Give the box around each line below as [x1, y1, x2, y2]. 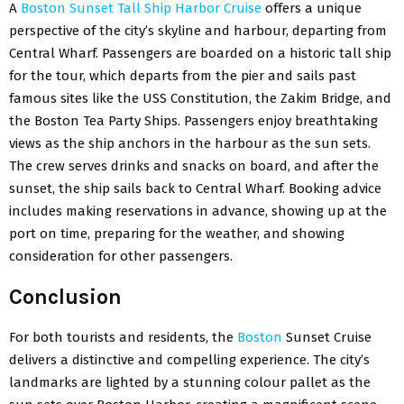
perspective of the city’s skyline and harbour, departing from [9, 22, 387, 39]
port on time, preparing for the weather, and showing [9, 225, 344, 242]
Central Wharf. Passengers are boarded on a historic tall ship [9, 44, 391, 61]
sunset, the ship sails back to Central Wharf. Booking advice [9, 179, 381, 197]
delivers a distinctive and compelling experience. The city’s [9, 351, 370, 368]
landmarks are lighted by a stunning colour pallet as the [9, 373, 371, 390]
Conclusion [9, 283, 122, 309]
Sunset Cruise [282, 328, 372, 345]
